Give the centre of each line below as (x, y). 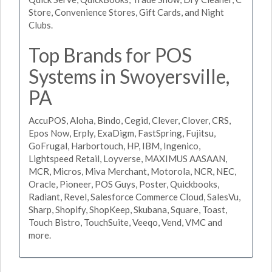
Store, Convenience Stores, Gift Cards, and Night (126, 12)
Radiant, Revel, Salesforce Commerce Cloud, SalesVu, (134, 197)
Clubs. (41, 25)
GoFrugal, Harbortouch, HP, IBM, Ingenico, (114, 146)
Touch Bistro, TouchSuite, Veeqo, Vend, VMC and (125, 222)
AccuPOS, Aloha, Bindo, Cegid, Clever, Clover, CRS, (130, 120)
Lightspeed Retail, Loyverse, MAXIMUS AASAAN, (128, 158)
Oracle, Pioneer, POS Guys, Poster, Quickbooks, (124, 184)
